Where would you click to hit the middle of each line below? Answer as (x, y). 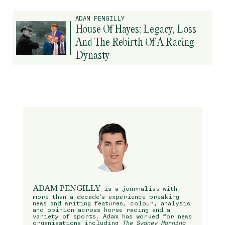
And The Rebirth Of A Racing (135, 42)
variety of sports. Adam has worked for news (112, 216)
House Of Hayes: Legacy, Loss (136, 29)
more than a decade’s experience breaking (106, 197)
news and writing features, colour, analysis (111, 203)
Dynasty (93, 55)
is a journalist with (139, 189)
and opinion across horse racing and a (101, 210)
